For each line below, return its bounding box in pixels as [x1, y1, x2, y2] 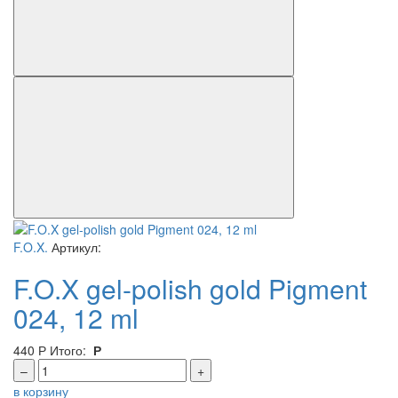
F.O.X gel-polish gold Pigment [13, 268, 367, 307]
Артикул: [48, 237, 101, 256]
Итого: [50, 340, 90, 359]
